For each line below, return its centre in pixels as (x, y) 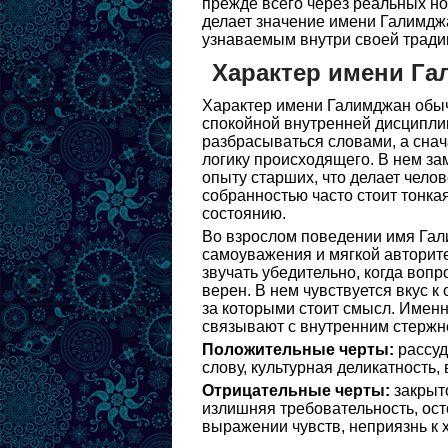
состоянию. (244, 213)
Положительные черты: (298, 349)
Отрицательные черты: (296, 390)
